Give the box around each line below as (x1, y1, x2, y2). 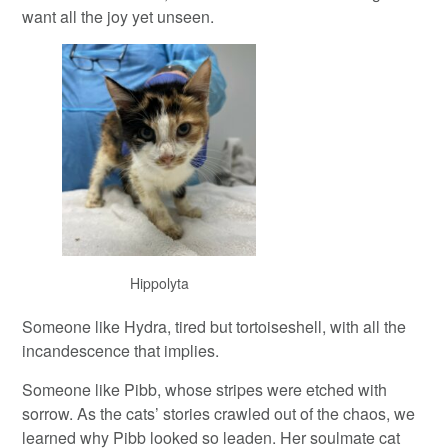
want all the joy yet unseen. (22, 4, 215, 28)
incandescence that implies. (22, 338, 220, 362)
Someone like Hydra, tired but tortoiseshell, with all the (22, 314, 407, 338)
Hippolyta (129, 272, 189, 293)
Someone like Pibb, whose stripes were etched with (22, 377, 388, 401)
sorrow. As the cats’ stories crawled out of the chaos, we (22, 401, 416, 425)
